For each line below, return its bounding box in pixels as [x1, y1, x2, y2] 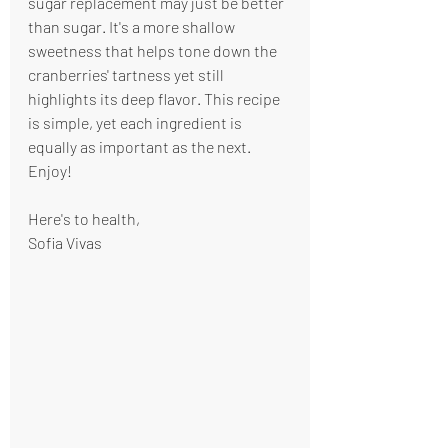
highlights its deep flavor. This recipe [28, 89, 283, 108]
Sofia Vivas [28, 233, 102, 252]
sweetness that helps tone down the [28, 41, 280, 60]
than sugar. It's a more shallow [28, 17, 238, 36]
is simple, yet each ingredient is [28, 113, 245, 132]
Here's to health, [28, 209, 140, 228]
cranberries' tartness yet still [28, 65, 227, 84]
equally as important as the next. [28, 137, 254, 156]
